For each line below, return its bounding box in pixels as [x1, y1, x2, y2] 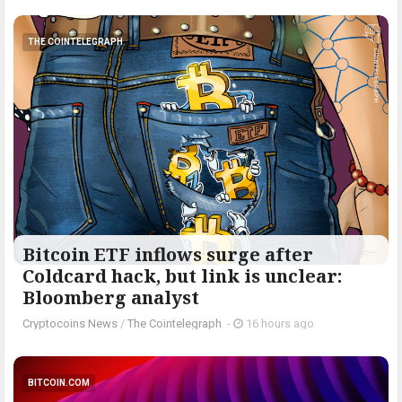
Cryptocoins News [22, 317, 118, 331]
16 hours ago [243, 317, 314, 331]
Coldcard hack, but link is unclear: [22, 264, 342, 289]
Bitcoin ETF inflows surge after [22, 242, 313, 267]
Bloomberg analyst [22, 285, 199, 310]
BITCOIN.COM [28, 378, 90, 389]
